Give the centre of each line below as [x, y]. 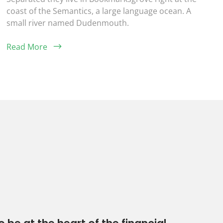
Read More [27, 47]
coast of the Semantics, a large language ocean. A [99, 11]
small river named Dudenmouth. [68, 23]
